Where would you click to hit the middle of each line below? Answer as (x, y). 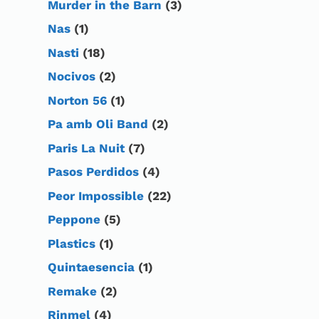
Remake (72, 291)
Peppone (74, 220)
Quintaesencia (91, 267)
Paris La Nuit (86, 148)
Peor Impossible (96, 195)
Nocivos (72, 77)
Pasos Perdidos (93, 172)
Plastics (72, 243)
